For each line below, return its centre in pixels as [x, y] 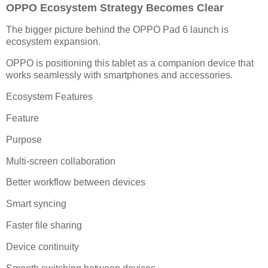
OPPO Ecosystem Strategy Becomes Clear [115, 7]
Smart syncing [36, 204]
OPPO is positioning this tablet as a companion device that [130, 63]
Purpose [24, 139]
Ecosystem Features [49, 97]
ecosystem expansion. [53, 42]
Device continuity [42, 246]
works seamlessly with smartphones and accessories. [119, 75]
